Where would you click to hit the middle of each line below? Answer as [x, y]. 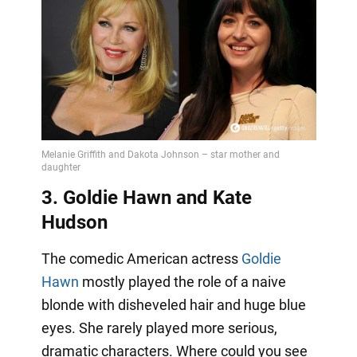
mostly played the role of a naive [182, 281]
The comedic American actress [141, 258]
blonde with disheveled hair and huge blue [173, 304]
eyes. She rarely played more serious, [159, 328]
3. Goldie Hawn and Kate [146, 197]
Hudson [74, 222]
